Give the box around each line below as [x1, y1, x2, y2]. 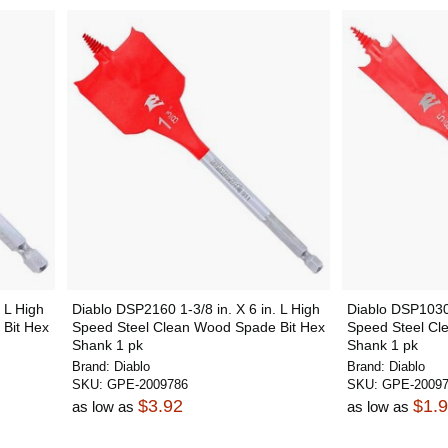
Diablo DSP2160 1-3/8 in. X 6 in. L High [71, 301, 320, 317]
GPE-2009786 [106, 377, 188, 392]
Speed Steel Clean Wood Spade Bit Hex [71, 319, 325, 335]
